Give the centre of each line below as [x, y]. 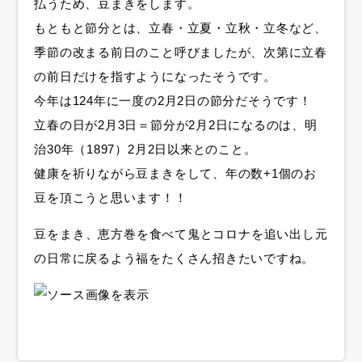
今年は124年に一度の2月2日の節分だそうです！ [173, 100]
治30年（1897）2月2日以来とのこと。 [145, 149]
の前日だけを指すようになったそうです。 [155, 76]
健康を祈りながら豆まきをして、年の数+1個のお [175, 173]
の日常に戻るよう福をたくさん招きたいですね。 [175, 259]
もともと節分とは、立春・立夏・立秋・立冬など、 [181, 27]
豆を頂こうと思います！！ [111, 197]
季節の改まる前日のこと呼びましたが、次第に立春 [181, 52]
